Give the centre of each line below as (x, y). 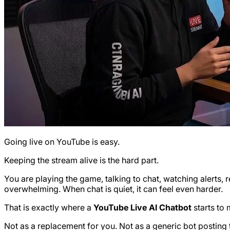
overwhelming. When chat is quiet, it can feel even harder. (113, 189)
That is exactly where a (49, 207)
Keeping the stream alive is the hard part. (81, 160)
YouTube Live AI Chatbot (142, 207)
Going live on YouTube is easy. (62, 141)
